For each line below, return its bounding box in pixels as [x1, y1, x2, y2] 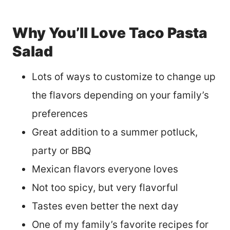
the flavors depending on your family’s [32, 89, 209, 101]
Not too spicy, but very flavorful [32, 181, 178, 194]
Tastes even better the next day [32, 200, 179, 212]
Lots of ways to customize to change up [32, 70, 216, 83]
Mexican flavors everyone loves [32, 163, 178, 175]
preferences [32, 107, 88, 120]
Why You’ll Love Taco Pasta [12, 24, 207, 42]
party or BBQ [32, 144, 91, 157]
